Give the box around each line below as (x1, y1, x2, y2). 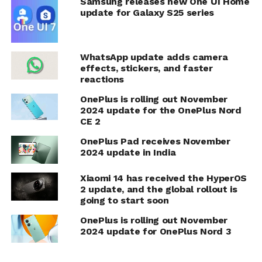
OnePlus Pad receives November (80, 135, 230, 147)
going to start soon (80, 194, 169, 206)
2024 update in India (80, 146, 176, 158)
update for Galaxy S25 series (80, 6, 214, 18)
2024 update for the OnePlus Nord (80, 104, 242, 116)
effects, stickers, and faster (80, 62, 213, 74)
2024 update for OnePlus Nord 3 (80, 225, 232, 237)
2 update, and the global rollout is (80, 183, 237, 195)
